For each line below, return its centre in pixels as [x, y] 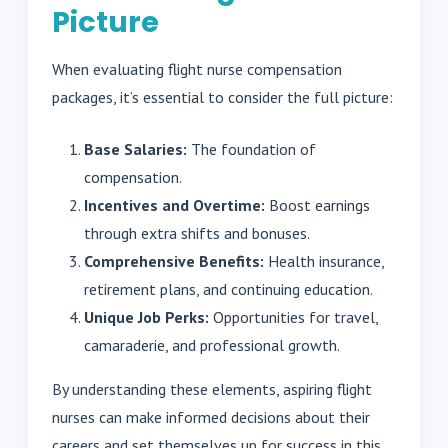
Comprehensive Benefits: [174, 261]
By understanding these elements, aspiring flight [212, 389]
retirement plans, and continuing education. [228, 289]
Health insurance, [324, 261]
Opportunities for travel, [293, 317]
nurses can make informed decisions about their [211, 417]
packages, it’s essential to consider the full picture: [222, 97]
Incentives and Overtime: [174, 205]
